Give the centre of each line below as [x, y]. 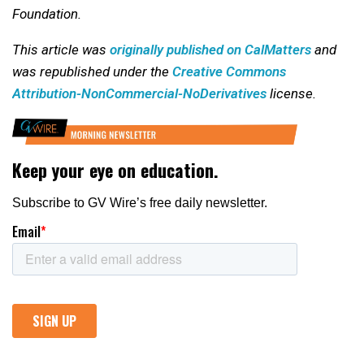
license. [291, 94]
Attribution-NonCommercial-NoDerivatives [139, 94]
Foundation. [47, 14]
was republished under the [92, 72]
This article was [61, 50]
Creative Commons [229, 72]
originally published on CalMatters [210, 50]
